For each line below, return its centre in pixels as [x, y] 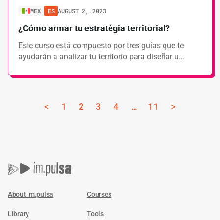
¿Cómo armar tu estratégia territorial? [94, 28]
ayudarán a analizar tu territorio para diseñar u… [101, 57]
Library [19, 214]
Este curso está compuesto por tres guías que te [101, 45]
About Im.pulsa [31, 194]
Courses [99, 194]
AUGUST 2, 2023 [82, 11]
